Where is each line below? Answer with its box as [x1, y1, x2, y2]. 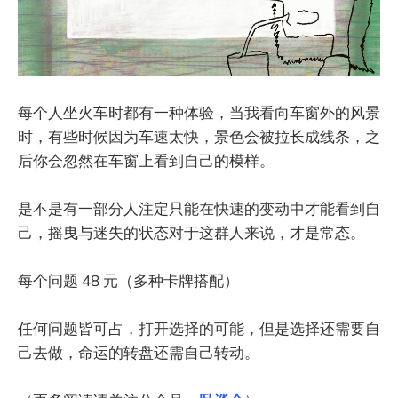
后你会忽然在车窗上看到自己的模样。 [18, 150, 275, 170]
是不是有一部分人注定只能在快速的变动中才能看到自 [18, 198, 380, 218]
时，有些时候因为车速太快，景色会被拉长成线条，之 [18, 126, 380, 146]
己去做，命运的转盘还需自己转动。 [18, 343, 259, 362]
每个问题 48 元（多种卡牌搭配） [18, 270, 239, 290]
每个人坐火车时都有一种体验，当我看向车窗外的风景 [18, 102, 380, 122]
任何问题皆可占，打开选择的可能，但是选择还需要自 [18, 319, 380, 338]
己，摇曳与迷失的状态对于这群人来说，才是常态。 [18, 222, 365, 242]
